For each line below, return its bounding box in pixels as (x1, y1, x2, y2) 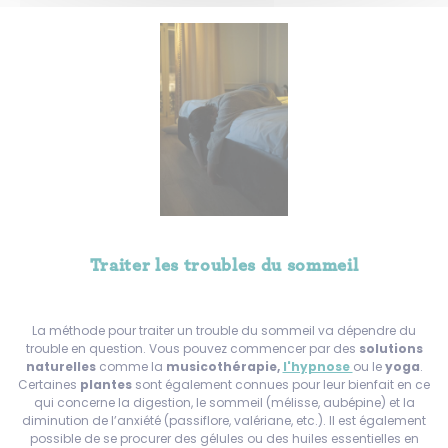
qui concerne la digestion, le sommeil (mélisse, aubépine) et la (33, 393, 415, 411)
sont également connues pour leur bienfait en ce (135, 375, 430, 393)
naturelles (25, 357, 96, 375)
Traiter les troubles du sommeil (89, 256, 359, 275)
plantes (80, 375, 135, 393)
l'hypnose (282, 357, 353, 375)
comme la (95, 357, 166, 375)
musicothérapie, (165, 357, 283, 375)
